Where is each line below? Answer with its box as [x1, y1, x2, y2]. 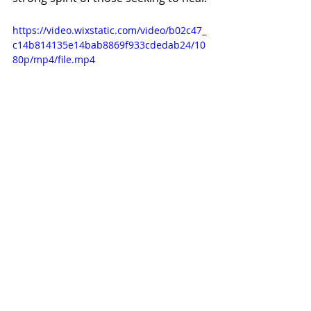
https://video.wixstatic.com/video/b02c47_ [12, 24, 206, 37]
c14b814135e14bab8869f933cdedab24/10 [12, 38, 205, 51]
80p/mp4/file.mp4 [12, 53, 95, 66]
